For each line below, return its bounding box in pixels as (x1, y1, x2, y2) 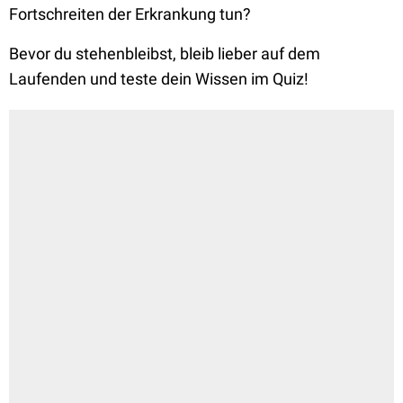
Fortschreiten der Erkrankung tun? (9, 4, 255, 23)
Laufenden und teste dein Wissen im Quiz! (9, 69, 309, 88)
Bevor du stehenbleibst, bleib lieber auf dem (9, 44, 320, 63)
